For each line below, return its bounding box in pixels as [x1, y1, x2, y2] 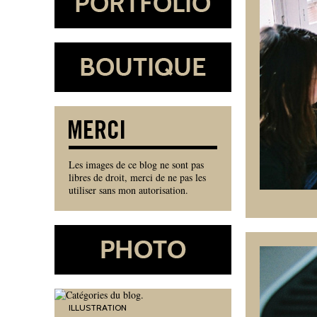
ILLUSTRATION [69, 302, 127, 313]
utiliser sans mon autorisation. [69, 183, 188, 197]
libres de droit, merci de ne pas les [69, 171, 206, 184]
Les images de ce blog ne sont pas [69, 158, 204, 171]
